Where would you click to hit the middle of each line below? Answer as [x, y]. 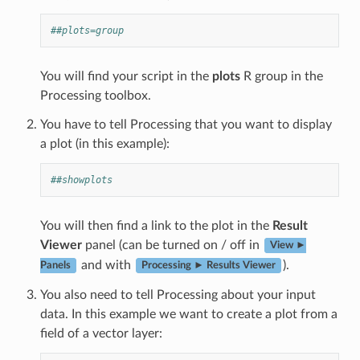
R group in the [281, 76]
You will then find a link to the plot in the [156, 225]
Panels [55, 266]
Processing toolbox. [95, 95]
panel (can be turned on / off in [172, 245]
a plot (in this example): [104, 143]
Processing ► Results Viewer [208, 266]
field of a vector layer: [101, 333]
